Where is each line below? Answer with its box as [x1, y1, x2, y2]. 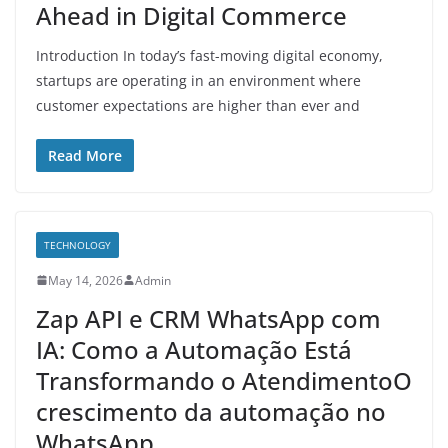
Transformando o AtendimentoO [36, 363, 412, 397]
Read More [48, 145, 122, 165]
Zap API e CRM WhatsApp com [36, 301, 381, 335]
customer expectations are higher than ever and [36, 95, 360, 115]
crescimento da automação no [36, 394, 386, 428]
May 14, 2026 [48, 271, 123, 289]
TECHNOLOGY [44, 237, 111, 252]
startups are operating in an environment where [36, 70, 361, 90]
